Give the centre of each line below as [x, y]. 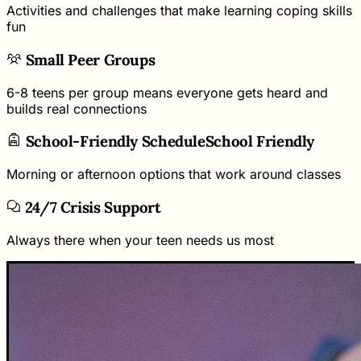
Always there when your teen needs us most [140, 240]
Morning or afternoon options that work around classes [174, 174]
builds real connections [77, 108]
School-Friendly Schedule [115, 141]
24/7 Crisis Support [91, 207]
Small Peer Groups [89, 59]
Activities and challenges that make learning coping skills [179, 11]
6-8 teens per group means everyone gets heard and [167, 92]
